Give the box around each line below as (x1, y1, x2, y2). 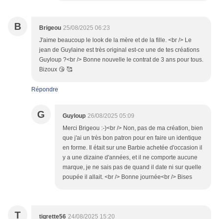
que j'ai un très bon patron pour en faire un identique (63, 134, 201, 142)
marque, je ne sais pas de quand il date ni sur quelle (63, 164, 201, 171)
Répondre (31, 86, 58, 93)
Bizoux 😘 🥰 (39, 66, 72, 73)
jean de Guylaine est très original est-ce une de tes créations (39, 46, 199, 54)
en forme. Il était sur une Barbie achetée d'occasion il (63, 144, 202, 152)
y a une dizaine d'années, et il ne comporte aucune (63, 154, 197, 161)
